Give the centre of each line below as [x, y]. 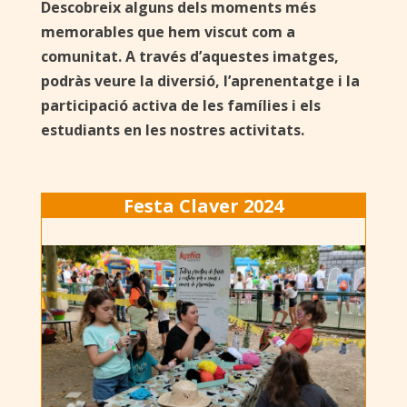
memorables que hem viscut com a [168, 32]
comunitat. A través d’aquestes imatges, [189, 57]
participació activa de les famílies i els [180, 106]
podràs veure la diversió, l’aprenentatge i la [200, 81]
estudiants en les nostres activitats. [172, 130]
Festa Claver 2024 [203, 206]
